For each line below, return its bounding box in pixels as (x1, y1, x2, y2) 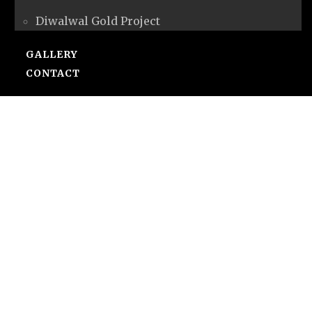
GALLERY (26, 47, 78, 61)
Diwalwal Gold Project (36, 13, 160, 28)
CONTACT (26, 66, 80, 79)
